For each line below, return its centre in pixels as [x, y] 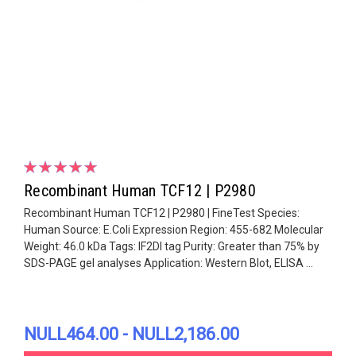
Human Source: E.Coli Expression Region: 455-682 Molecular [174, 229]
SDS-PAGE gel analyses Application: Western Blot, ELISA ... [168, 263]
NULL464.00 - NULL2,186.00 [132, 334]
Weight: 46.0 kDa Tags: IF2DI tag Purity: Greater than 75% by [172, 246]
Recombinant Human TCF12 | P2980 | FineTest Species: [162, 213]
